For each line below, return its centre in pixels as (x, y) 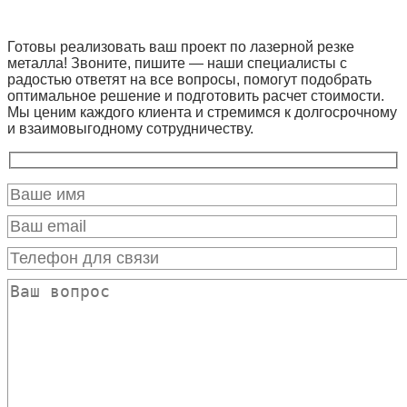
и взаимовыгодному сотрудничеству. (130, 128)
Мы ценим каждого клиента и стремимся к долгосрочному (202, 112)
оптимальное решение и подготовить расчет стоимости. (196, 95)
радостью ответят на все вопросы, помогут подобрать (189, 79)
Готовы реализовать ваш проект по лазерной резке (181, 46)
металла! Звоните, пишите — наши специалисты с (177, 63)
